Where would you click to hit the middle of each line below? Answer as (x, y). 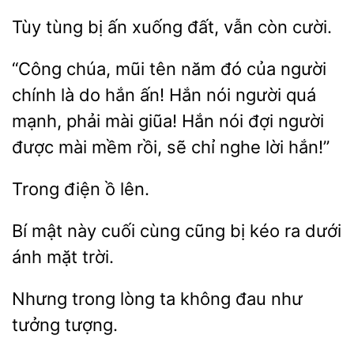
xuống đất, (175, 27)
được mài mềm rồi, (89, 147)
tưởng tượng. (65, 325)
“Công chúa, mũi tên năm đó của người (169, 69)
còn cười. (292, 27)
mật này (64, 231)
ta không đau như (229, 299)
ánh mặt (47, 257)
